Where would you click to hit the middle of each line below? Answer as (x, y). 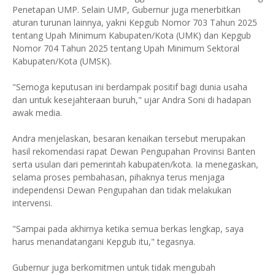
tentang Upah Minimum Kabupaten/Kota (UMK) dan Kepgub (132, 35)
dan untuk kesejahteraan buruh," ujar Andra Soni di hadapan (132, 99)
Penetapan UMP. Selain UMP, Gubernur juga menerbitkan (126, 9)
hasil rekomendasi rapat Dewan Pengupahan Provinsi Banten (134, 151)
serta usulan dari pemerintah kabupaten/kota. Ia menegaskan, (135, 164)
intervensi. (32, 203)
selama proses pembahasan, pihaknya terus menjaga (118, 177)
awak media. (37, 112)
